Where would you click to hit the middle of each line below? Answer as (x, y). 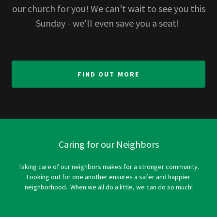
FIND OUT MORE (108, 74)
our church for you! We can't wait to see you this (108, 9)
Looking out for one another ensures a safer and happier (108, 177)
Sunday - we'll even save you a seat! (108, 23)
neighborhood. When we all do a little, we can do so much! (108, 187)
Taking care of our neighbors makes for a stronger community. (108, 167)
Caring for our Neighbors (108, 144)
